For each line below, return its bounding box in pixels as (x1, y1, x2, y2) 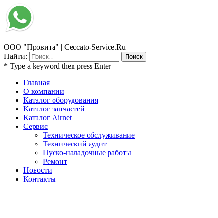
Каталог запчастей (23, 105, 85, 113)
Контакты (23, 175, 56, 183)
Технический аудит (43, 140, 107, 148)
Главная (23, 78, 50, 87)
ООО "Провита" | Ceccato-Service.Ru (4, 43, 126, 52)
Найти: (4, 52, 27, 61)
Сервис (23, 122, 48, 131)
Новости (23, 166, 52, 175)
